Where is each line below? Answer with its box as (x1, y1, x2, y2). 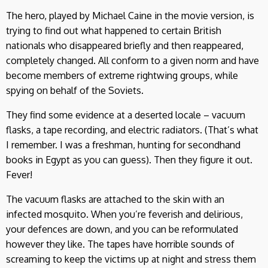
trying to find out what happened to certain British (6, 25, 221, 37)
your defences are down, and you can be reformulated (6, 223, 238, 236)
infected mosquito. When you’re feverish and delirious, (6, 208, 243, 221)
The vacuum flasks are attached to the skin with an (6, 193, 224, 206)
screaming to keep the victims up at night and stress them (6, 253, 256, 266)
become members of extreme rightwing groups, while (6, 69, 238, 82)
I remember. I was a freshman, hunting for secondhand (6, 139, 240, 151)
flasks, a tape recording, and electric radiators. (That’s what (6, 124, 258, 136)
